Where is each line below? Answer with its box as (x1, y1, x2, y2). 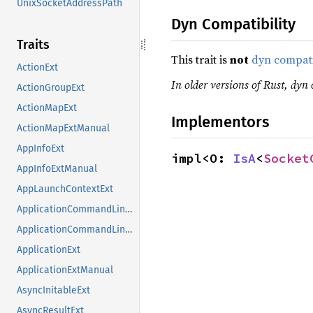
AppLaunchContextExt (17, 183, 113, 196)
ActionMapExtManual (17, 122, 110, 135)
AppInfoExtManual (17, 163, 97, 175)
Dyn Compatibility (171, 15, 296, 34)
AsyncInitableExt (17, 284, 90, 297)
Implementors (171, 112, 269, 131)
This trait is (171, 52, 230, 67)
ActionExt (17, 61, 58, 74)
